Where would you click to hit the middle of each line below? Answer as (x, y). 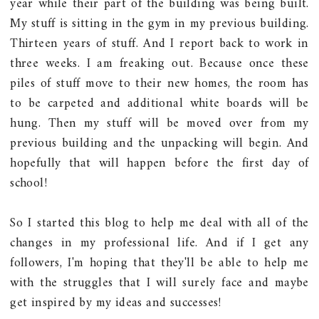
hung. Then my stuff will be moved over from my (159, 123)
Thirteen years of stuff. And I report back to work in (159, 43)
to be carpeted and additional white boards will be (159, 103)
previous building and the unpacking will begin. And (159, 143)
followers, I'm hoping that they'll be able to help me (159, 263)
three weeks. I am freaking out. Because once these (159, 63)
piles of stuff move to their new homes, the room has (159, 83)
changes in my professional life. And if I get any (159, 243)
